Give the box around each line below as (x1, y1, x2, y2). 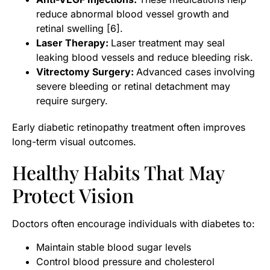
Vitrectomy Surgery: (36, 66, 136, 78)
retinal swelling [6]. (36, 22, 123, 35)
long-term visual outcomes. (12, 136, 136, 148)
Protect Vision (12, 182, 134, 209)
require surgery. (36, 95, 108, 107)
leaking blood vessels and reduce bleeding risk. (36, 51, 253, 64)
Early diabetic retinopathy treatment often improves (12, 121, 245, 134)
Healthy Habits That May (12, 159, 224, 186)
